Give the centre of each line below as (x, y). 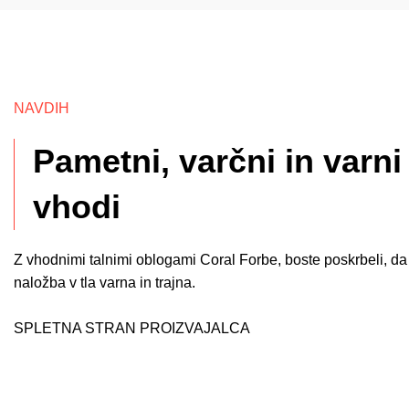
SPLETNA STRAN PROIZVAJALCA (132, 328)
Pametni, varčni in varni (217, 161)
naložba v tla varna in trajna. (105, 283)
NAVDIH (42, 108)
